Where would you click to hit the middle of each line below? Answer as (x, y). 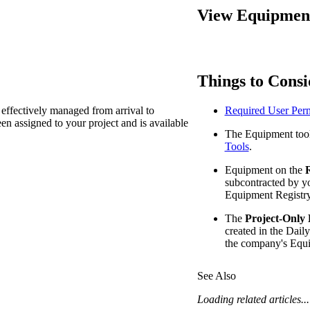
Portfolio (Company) (194, 33)
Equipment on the (265, 170)
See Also (216, 275)
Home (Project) (182, 95)
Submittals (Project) (192, 64)
